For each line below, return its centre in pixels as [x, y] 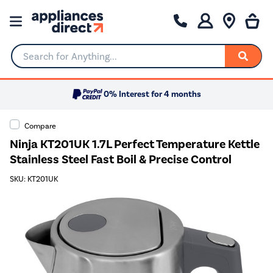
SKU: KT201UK [34, 179]
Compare [40, 126]
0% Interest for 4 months [152, 94]
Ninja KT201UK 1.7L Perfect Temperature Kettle [135, 144]
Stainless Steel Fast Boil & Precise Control [121, 159]
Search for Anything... [58, 61]
